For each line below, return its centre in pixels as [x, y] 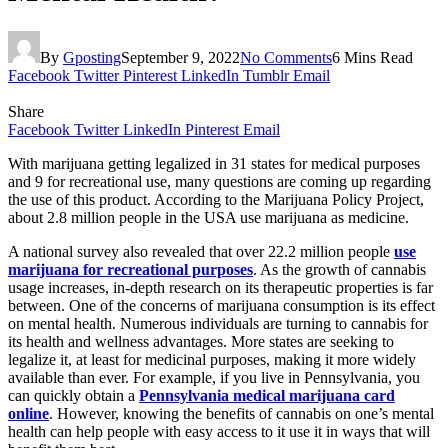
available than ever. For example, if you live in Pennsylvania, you [214, 377]
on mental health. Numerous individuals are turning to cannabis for [218, 323]
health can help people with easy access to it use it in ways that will [219, 431]
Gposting [92, 57]
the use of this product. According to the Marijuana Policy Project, [216, 199]
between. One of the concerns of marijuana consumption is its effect [221, 305]
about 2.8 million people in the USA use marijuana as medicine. [208, 217]
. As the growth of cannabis [339, 269]
